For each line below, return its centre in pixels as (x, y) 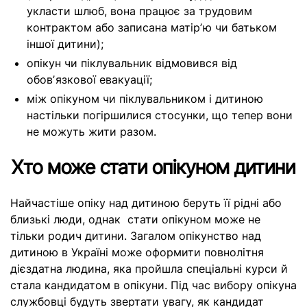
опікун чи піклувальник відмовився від (132, 63)
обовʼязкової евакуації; (89, 79)
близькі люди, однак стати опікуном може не (135, 219)
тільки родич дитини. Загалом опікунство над (136, 236)
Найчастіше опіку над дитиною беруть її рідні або (146, 203)
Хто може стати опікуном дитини (153, 167)
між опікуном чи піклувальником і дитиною (145, 99)
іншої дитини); (65, 44)
